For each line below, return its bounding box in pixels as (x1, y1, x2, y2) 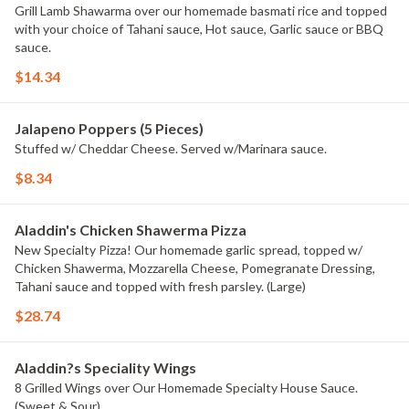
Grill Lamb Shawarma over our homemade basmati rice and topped (15, 3, 387, 18)
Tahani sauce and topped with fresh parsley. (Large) (15, 278, 306, 294)
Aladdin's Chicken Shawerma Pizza (15, 221, 246, 238)
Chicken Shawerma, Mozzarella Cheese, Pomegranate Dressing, (15, 260, 375, 276)
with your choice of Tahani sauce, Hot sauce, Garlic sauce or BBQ (15, 21, 383, 37)
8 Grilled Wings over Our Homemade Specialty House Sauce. (15, 380, 358, 395)
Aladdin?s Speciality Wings (15, 359, 196, 376)
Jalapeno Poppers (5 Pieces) (15, 120, 204, 137)
